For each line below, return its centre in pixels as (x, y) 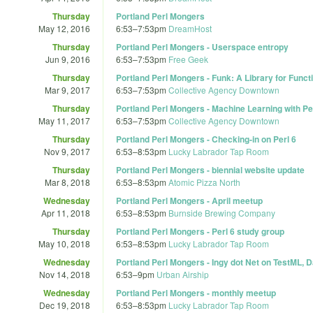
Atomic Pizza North (204, 182)
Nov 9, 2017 (67, 151)
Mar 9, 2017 (67, 89)
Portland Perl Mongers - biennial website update (210, 169)
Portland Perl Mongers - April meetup (189, 200)
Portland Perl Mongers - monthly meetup (196, 292)
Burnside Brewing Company (222, 212)
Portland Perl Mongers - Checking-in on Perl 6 (206, 139)
